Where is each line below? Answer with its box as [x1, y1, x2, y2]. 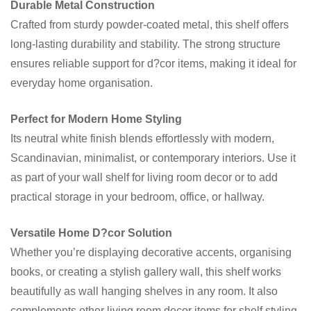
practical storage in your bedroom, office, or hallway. [10, 191, 264, 203]
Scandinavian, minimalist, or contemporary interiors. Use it [10, 152, 296, 164]
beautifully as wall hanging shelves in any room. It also [10, 285, 278, 297]
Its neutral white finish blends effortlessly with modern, [10, 133, 274, 144]
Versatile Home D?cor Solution [10, 227, 172, 239]
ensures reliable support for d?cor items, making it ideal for [10, 58, 296, 69]
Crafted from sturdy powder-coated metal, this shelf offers [10, 19, 289, 31]
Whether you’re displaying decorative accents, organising [10, 246, 292, 258]
